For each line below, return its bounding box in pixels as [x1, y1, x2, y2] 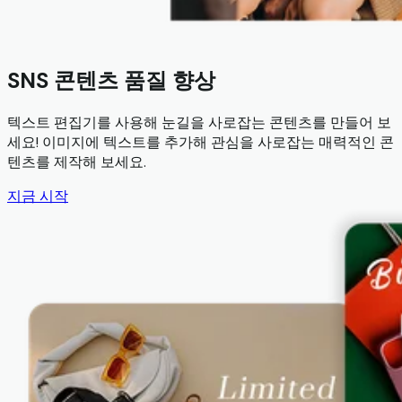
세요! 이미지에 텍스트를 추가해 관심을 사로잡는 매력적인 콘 [7, 133, 394, 153]
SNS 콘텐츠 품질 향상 [7, 66, 215, 95]
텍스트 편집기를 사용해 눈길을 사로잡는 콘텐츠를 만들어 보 [7, 113, 391, 133]
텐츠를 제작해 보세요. [7, 153, 146, 172]
